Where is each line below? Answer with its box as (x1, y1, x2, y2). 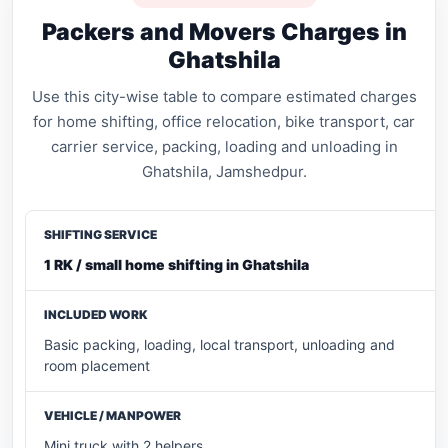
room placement (44, 357, 150, 375)
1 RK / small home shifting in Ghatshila (44, 256, 309, 274)
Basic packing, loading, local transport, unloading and (44, 336, 395, 354)
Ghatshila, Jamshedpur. (141, 162, 307, 182)
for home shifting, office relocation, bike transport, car (33, 112, 415, 132)
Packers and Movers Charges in (41, 18, 407, 47)
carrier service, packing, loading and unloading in (50, 137, 398, 157)
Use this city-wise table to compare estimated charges (31, 87, 417, 107)
